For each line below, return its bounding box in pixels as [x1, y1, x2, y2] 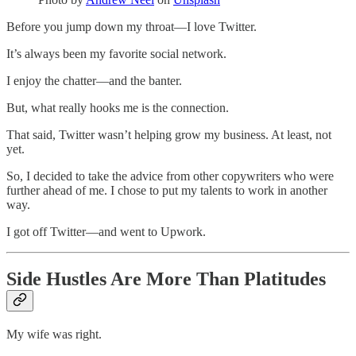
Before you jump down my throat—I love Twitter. [6, 19, 257, 33]
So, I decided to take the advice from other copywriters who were [6, 168, 334, 183]
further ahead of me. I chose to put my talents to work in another [6, 183, 327, 197]
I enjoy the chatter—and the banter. [6, 73, 182, 87]
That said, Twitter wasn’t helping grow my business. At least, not [6, 127, 331, 141]
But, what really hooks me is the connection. [6, 100, 229, 114]
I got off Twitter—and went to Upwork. [6, 224, 206, 238]
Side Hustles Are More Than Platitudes [6, 269, 326, 290]
